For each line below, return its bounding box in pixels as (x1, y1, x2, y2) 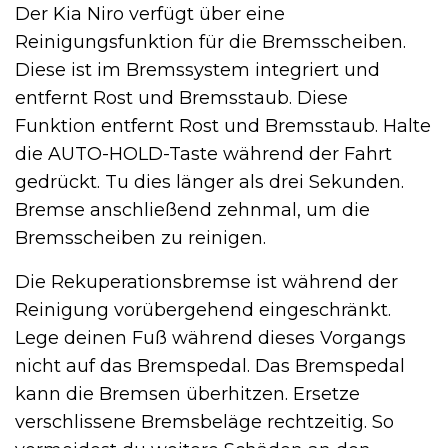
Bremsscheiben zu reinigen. (15, 227, 266, 250)
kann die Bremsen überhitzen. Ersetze (15, 383, 360, 406)
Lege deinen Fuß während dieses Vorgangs (15, 327, 406, 350)
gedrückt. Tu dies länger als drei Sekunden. (15, 171, 404, 194)
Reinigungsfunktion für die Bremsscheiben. (15, 31, 406, 54)
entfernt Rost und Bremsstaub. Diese (15, 87, 348, 110)
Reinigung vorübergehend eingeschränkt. (15, 299, 391, 322)
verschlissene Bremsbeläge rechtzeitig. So (15, 411, 394, 434)
